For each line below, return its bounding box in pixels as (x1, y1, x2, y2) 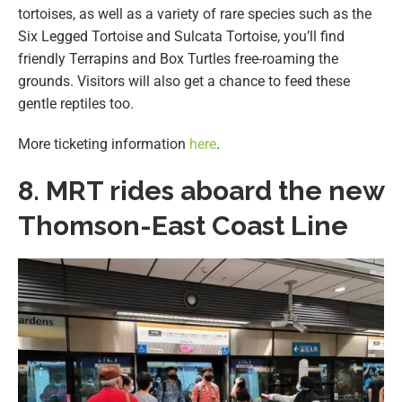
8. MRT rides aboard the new (18, 174, 384, 206)
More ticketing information (18, 135, 189, 153)
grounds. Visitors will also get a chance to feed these (18, 72, 350, 90)
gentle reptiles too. (18, 94, 137, 112)
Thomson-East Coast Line (18, 209, 348, 241)
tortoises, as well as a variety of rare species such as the (18, 4, 371, 22)
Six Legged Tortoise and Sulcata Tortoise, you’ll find (18, 27, 345, 45)
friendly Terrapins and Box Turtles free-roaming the (18, 49, 338, 67)
